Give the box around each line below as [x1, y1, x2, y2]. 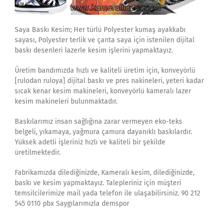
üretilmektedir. [15, 148, 60, 157]
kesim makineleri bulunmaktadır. [15, 97, 117, 106]
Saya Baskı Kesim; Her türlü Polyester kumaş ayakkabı [15, 26, 186, 34]
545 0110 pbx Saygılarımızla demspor [15, 199, 129, 208]
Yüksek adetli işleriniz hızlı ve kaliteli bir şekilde [15, 138, 165, 147]
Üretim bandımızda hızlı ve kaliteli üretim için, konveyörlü [15, 66, 195, 75]
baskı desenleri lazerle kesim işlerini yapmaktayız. [15, 46, 173, 55]
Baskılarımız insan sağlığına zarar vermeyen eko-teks [15, 117, 182, 126]
